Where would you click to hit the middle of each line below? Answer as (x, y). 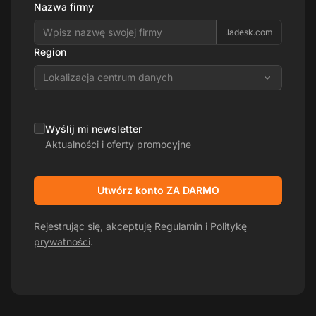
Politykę (229, 226)
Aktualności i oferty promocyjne (118, 144)
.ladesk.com (249, 32)
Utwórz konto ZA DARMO (158, 190)
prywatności (62, 241)
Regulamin (178, 226)
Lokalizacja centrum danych (108, 77)
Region (50, 51)
